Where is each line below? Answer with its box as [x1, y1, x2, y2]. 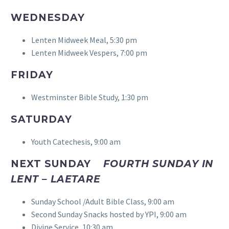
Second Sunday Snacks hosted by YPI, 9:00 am [31, 209, 187, 220]
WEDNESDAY [11, 12, 85, 24]
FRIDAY [11, 69, 53, 81]
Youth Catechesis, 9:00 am [31, 136, 121, 147]
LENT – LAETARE [11, 173, 101, 186]
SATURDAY [11, 113, 72, 126]
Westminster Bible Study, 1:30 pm [31, 92, 148, 103]
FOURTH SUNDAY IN [103, 158, 214, 170]
